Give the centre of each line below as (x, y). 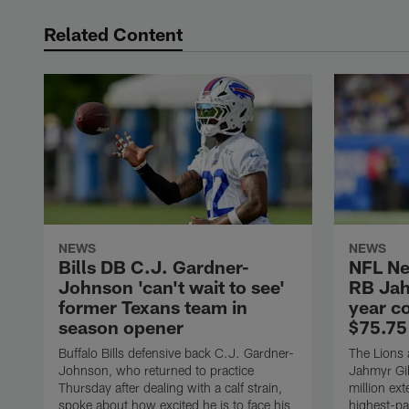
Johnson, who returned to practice (156, 371)
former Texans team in (153, 307)
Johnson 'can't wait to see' (172, 287)
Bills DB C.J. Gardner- (154, 267)
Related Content (113, 34)
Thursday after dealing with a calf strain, (170, 388)
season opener (121, 327)
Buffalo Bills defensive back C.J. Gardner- (176, 353)
